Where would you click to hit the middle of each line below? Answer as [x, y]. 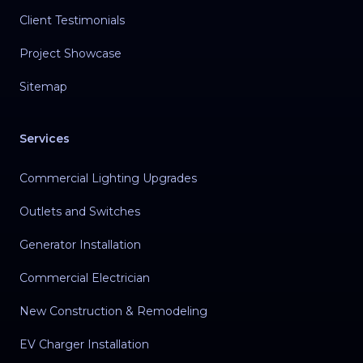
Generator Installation [80, 244]
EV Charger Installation [84, 344]
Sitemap [43, 86]
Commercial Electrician [85, 278]
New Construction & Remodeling [113, 311]
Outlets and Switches [80, 211]
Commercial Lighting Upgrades [108, 178]
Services [45, 138]
